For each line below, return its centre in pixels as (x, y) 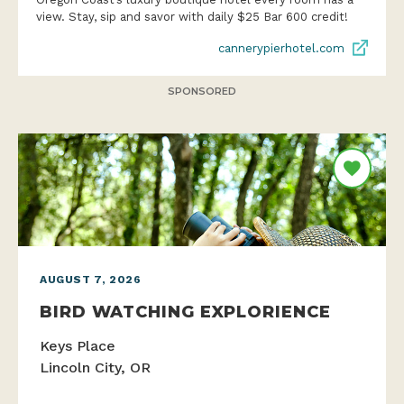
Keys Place (78, 345)
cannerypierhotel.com (281, 48)
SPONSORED (202, 91)
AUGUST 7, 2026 (91, 279)
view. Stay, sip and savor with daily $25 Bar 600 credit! (192, 16)
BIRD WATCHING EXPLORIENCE (185, 311)
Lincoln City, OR (95, 367)
